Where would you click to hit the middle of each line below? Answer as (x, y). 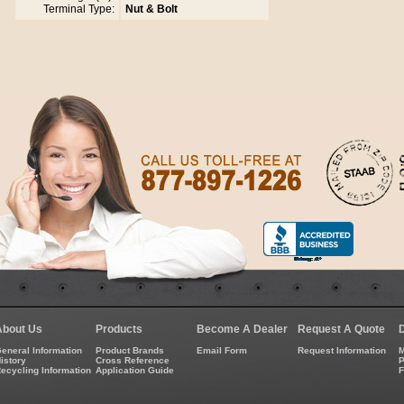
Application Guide (135, 370)
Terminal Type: (78, 9)
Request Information (342, 350)
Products (119, 329)
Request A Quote (341, 329)
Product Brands (130, 350)
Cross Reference (133, 360)
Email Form (222, 350)
